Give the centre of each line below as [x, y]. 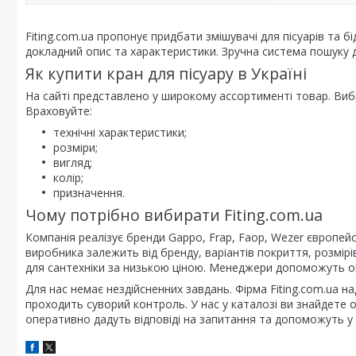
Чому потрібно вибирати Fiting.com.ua [174, 215]
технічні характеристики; [120, 132]
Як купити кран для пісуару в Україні [166, 74]
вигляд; [73, 163]
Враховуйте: [59, 111]
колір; [68, 178]
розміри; [75, 147]
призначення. [89, 193]
